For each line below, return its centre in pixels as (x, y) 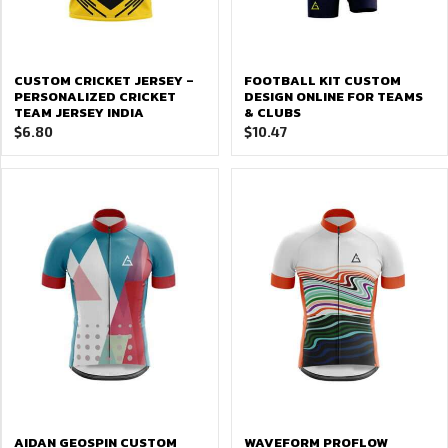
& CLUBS (272, 112)
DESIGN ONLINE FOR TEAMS (333, 96)
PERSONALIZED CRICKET (95, 96)
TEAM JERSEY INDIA (79, 112)
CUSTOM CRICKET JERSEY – (104, 80)
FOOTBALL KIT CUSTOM (322, 80)
